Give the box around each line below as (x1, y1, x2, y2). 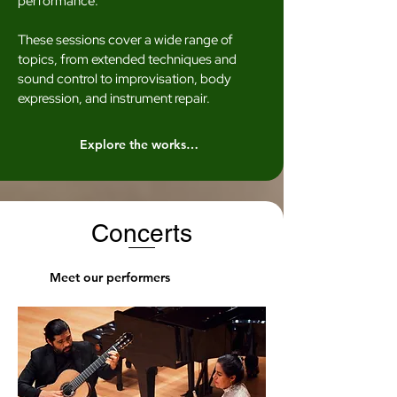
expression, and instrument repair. (18, 90, 210, 107)
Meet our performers (50, 269, 170, 285)
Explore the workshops (186, 136, 198, 152)
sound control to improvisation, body (18, 70, 231, 88)
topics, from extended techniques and (18, 51, 237, 68)
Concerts (91, 219, 192, 247)
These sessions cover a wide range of (18, 31, 233, 49)
